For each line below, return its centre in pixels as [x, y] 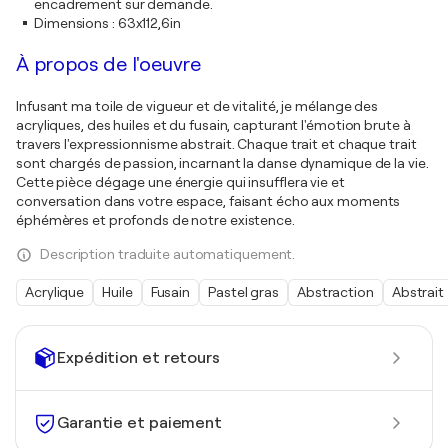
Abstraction [335, 292]
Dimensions [72, 23]
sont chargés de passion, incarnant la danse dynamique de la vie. [222, 163]
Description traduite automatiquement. [168, 254]
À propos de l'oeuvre [108, 64]
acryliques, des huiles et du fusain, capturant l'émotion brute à [213, 125]
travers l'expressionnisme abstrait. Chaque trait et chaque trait [216, 144]
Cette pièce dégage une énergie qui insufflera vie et [180, 182]
